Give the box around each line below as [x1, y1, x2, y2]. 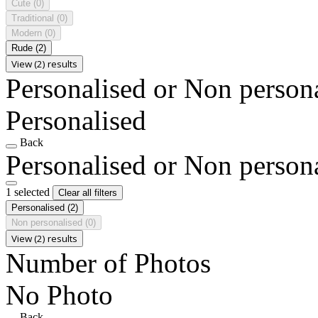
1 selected [6, 185, 53, 198]
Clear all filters [58, 187, 117, 198]
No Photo [6, 279, 113, 310]
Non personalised [11, 216, 85, 228]
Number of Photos [6, 247, 211, 278]
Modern [11, 27, 45, 38]
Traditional [11, 12, 57, 23]
